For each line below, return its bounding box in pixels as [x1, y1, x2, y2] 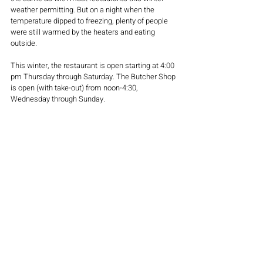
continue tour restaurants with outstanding [11, 126, 153, 138]
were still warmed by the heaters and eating [11, 26, 157, 38]
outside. [11, 37, 37, 49]
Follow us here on [11, 115, 70, 127]
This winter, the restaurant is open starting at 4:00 [11, 59, 176, 71]
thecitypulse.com [70, 115, 128, 127]
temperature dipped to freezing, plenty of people [11, 15, 170, 26]
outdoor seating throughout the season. [11, 137, 140, 149]
